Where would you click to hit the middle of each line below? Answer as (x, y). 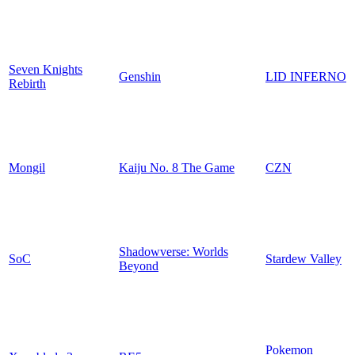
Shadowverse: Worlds (174, 252)
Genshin (140, 77)
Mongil (27, 168)
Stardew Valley (303, 259)
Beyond (139, 266)
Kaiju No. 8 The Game (177, 168)
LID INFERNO (306, 77)
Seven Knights (46, 70)
